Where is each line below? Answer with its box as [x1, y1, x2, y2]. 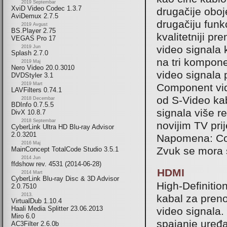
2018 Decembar [21, 96, 55, 101]
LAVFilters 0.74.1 [11, 86, 62, 94]
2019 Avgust [21, 22, 48, 27]
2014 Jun [21, 155, 41, 161]
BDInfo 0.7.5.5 [11, 101, 54, 109]
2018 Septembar [21, 118, 56, 124]
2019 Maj [21, 59, 41, 64]
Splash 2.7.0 [11, 49, 48, 57]
